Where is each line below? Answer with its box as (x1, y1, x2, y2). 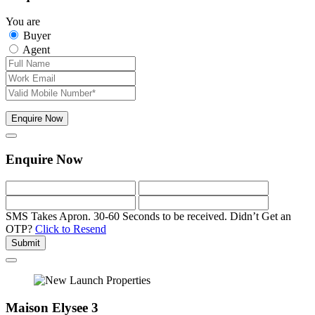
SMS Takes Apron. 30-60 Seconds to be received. (6, 210, 227, 222)
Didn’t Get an (230, 210, 291, 222)
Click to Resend (35, 222, 106, 235)
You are (6, 15, 40, 28)
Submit (11, 237, 40, 248)
